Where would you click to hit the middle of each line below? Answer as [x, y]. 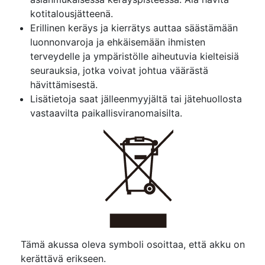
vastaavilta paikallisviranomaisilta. [106, 113]
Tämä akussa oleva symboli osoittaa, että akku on [133, 245]
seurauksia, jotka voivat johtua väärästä [119, 71]
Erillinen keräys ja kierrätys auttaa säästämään [134, 28]
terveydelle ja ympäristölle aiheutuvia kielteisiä [135, 56]
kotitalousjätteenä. [72, 14]
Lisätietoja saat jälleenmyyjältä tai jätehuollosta [136, 99]
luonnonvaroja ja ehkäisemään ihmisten [118, 42]
